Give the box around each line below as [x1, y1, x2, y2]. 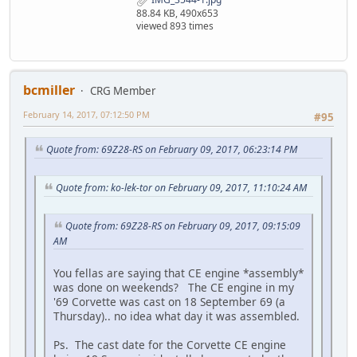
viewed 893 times [135, 19, 214, 33]
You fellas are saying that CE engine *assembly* [53, 265, 304, 280]
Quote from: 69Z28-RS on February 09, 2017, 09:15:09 [65, 218, 300, 233]
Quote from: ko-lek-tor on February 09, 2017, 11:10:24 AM [56, 181, 307, 195]
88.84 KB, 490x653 [135, 6, 218, 21]
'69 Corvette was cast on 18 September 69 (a [53, 293, 285, 309]
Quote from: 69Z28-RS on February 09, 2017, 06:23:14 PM [46, 143, 297, 157]
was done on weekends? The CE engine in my [53, 279, 294, 295]
